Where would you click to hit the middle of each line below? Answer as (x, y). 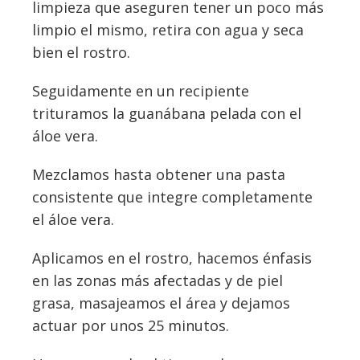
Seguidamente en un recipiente (141, 91)
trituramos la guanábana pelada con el (167, 114)
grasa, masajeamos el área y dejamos (161, 303)
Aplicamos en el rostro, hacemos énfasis (172, 258)
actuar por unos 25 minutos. (131, 326)
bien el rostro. (81, 53)
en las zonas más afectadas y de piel (157, 281)
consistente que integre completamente (172, 197)
